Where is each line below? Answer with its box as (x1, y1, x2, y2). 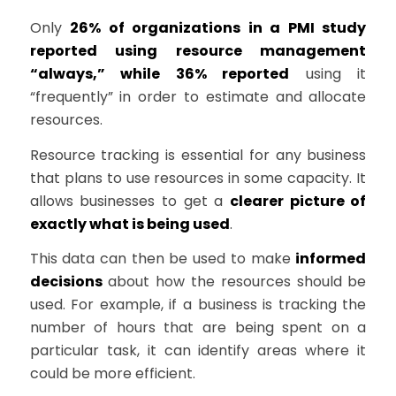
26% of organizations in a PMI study (70, 18, 367, 39)
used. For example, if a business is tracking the (29, 294, 367, 316)
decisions (29, 271, 103, 293)
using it (289, 64, 367, 85)
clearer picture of (230, 190, 367, 211)
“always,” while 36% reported (29, 64, 290, 85)
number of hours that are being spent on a (29, 317, 367, 339)
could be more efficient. (29, 363, 195, 385)
